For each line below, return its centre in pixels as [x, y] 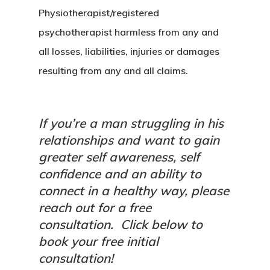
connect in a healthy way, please [134, 190]
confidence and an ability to [120, 173]
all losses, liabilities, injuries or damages [129, 51]
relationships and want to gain [129, 140]
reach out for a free [95, 207]
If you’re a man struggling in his [131, 123]
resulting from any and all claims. [114, 70]
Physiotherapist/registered [99, 12]
